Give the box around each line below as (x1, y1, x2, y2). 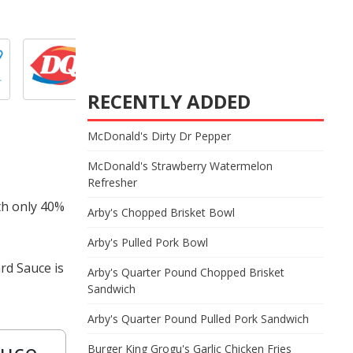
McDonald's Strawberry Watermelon (87, 158, 273, 173)
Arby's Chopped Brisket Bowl (87, 205, 235, 220)
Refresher (87, 175, 137, 190)
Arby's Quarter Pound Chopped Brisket (87, 265, 284, 280)
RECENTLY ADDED (87, 88, 251, 114)
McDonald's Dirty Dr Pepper (87, 128, 231, 143)
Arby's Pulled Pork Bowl (87, 235, 208, 250)
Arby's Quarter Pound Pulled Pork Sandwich (87, 311, 309, 326)
